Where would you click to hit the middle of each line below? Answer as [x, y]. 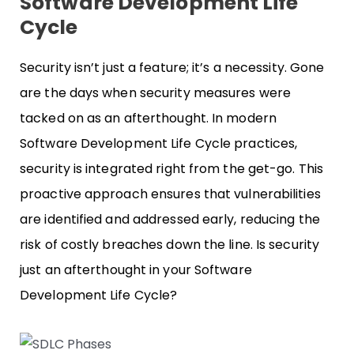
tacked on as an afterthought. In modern [148, 119]
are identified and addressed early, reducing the [170, 220]
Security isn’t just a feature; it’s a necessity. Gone [172, 68]
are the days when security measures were [156, 93]
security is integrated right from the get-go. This [172, 169]
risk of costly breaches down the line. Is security [170, 245]
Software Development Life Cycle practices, [159, 144]
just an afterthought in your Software [136, 270]
